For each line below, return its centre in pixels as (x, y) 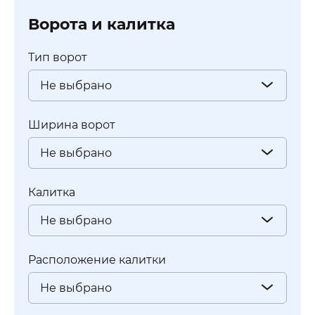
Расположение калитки (97, 259)
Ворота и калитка (102, 24)
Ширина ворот (72, 124)
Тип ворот (58, 57)
